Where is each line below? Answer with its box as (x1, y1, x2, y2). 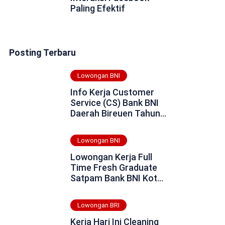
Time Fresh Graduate (70, 162, 157, 173)
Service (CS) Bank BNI (70, 97, 159, 108)
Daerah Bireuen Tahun (70, 108, 160, 119)
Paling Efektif (70, 3, 125, 14)
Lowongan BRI (77, 201, 120, 209)
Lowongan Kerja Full (70, 152, 152, 162)
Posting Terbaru (9, 47, 76, 58)
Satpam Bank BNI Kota (70, 173, 162, 183)
